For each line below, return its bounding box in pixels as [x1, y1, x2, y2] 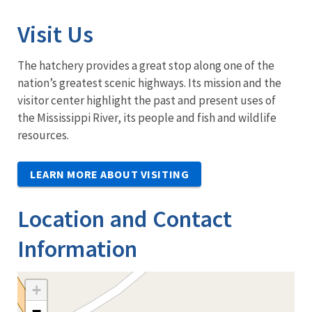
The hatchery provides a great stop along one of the [17, 57, 274, 73]
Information [17, 233, 137, 263]
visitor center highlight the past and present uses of [17, 92, 276, 108]
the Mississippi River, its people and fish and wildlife [17, 109, 276, 125]
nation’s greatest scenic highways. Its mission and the [17, 75, 281, 91]
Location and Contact [17, 203, 232, 233]
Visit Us [17, 19, 93, 49]
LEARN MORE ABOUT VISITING [30, 166, 189, 181]
